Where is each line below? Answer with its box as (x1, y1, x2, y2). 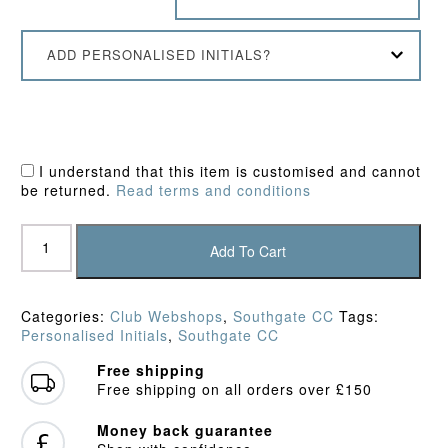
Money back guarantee (96, 420, 273, 441)
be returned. (20, 179, 116, 200)
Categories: (20, 306, 110, 327)
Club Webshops (109, 306, 223, 327)
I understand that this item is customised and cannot (33, 160, 421, 181)
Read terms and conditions (115, 179, 311, 200)
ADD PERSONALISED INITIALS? (46, 45, 271, 65)
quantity (19, 297, 78, 318)
